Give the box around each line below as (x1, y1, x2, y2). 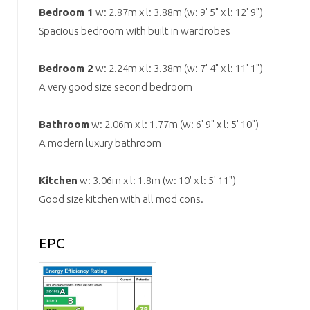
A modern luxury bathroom (39, 136, 161, 149)
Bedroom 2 (39, 62, 93, 74)
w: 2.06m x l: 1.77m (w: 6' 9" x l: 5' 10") (89, 118, 259, 130)
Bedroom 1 (39, 6, 93, 18)
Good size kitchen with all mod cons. (39, 192, 203, 205)
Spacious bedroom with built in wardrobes (39, 24, 230, 37)
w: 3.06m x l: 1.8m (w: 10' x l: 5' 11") (77, 174, 236, 186)
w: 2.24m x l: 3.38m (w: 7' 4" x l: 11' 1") (93, 62, 263, 74)
